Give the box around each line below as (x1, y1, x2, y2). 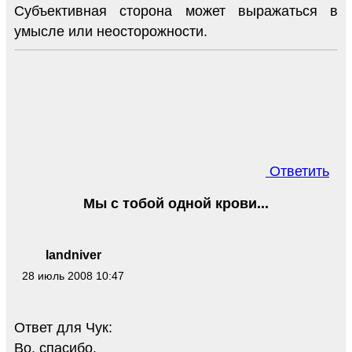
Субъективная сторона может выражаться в (14, 2, 338, 19)
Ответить (266, 163, 329, 179)
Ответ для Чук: (14, 320, 112, 336)
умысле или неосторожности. (14, 23, 207, 39)
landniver (45, 247, 101, 262)
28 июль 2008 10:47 (22, 269, 124, 282)
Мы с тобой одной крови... (83, 195, 269, 211)
